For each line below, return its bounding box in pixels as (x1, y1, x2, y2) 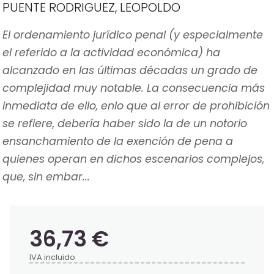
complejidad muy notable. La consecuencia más (2, 81, 265, 96)
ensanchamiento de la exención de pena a (2, 134, 233, 149)
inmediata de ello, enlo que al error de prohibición (2, 98, 270, 114)
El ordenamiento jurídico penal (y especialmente (2, 28, 263, 43)
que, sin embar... (2, 169, 90, 185)
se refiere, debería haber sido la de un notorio (2, 116, 247, 131)
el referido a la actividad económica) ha (2, 45, 220, 61)
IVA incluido (29, 252, 75, 263)
